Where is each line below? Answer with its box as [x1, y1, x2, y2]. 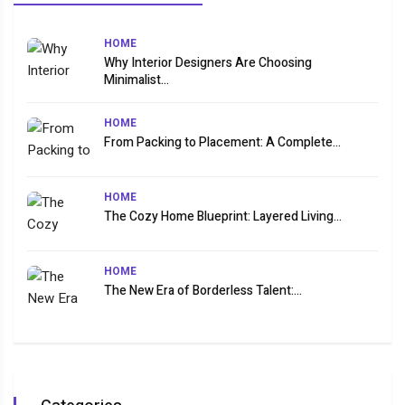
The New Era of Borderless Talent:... [104, 281, 302, 301]
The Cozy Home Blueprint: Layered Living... [104, 207, 342, 227]
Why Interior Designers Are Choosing [104, 53, 312, 73]
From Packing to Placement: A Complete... [104, 133, 341, 153]
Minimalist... [104, 71, 169, 90]
